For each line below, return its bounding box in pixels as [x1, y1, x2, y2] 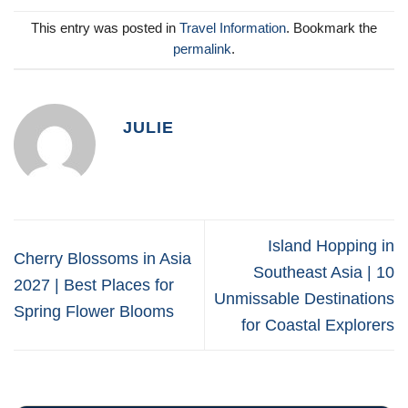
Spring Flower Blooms [14, 301, 174, 321]
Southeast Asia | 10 [253, 261, 394, 281]
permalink [173, 42, 231, 57]
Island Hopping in [268, 235, 394, 255]
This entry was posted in [31, 21, 179, 36]
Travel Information [179, 21, 286, 36]
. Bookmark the [286, 21, 377, 36]
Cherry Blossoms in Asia [14, 249, 191, 269]
